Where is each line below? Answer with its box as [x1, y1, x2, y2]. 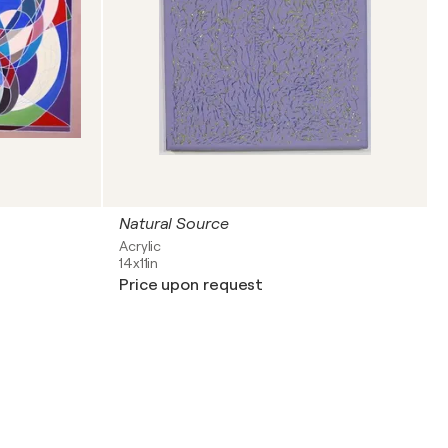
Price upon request [119, 276, 264, 294]
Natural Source [119, 215, 229, 233]
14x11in [119, 255, 159, 271]
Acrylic [119, 238, 162, 254]
